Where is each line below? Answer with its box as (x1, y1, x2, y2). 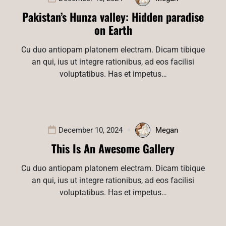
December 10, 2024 (59, 125, 123, 135)
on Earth (94, 21, 132, 38)
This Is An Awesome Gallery (51, 140, 175, 156)
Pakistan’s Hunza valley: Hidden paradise (22, 8, 204, 25)
